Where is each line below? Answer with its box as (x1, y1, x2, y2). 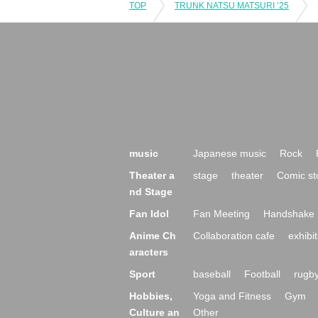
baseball (193, 268, 231, 280)
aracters (129, 246, 168, 258)
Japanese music (193, 147, 266, 159)
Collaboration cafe (193, 229, 275, 241)
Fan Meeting (193, 207, 250, 219)
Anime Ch (129, 229, 176, 241)
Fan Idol (129, 207, 169, 219)
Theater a (129, 169, 175, 181)
